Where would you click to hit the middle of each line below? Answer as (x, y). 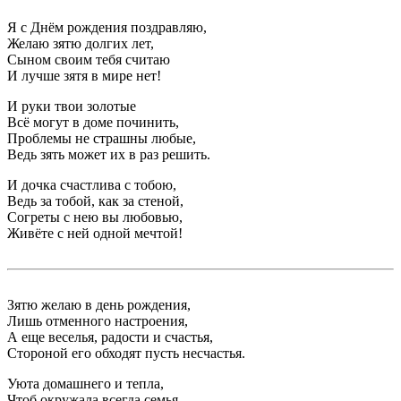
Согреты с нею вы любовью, (95, 217)
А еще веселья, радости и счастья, (110, 337)
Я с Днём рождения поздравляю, (107, 27)
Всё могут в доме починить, (93, 122)
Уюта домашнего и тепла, (85, 384)
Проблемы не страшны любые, (102, 138)
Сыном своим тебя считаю (89, 60)
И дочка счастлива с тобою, (92, 185)
